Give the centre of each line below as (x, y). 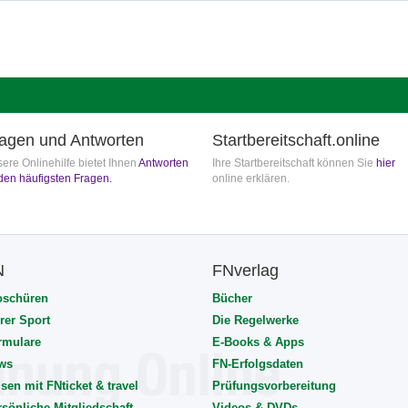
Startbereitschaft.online (296, 140)
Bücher (232, 298)
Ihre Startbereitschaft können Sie (294, 163)
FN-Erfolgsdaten (258, 364)
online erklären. (251, 178)
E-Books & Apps (258, 342)
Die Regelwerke (255, 320)
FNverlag (245, 270)
